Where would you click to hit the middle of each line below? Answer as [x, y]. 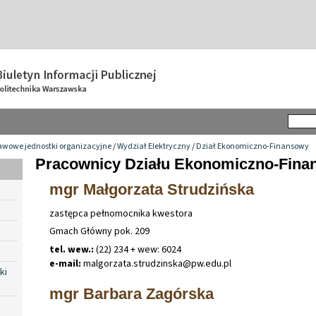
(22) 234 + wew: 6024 [138, 249]
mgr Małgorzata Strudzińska [152, 189]
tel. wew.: [72, 249]
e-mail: [65, 263]
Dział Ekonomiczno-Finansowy [253, 146]
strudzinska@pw [168, 263]
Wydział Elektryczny [154, 146]
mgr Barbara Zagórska [132, 293]
